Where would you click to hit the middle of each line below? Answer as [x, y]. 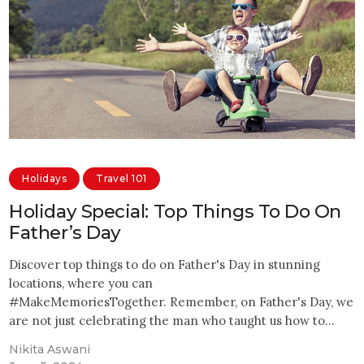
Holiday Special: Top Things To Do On [175, 211]
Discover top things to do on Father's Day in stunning [165, 264]
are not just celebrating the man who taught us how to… [172, 320]
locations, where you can [81, 283]
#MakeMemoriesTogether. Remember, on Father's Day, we [182, 301]
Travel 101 [121, 179]
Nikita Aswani [50, 349]
